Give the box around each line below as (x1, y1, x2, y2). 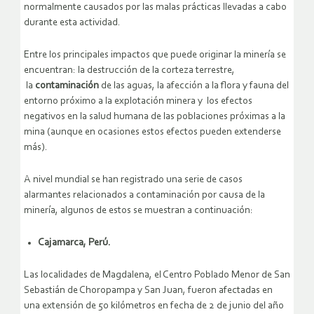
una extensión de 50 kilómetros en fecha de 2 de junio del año (24, 300, 284, 311)
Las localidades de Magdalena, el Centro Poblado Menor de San (24, 269, 290, 280)
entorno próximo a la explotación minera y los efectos (24, 95, 252, 107)
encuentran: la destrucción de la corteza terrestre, (24, 64, 235, 76)
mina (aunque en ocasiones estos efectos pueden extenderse (24, 126, 281, 137)
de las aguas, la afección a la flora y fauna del (99, 80, 289, 91)
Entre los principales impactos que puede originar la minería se (24, 49, 286, 60)
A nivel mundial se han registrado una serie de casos (24, 174, 243, 185)
